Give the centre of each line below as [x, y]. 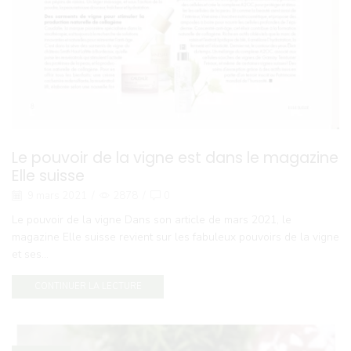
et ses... [30, 254]
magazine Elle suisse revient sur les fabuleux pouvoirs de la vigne [175, 237]
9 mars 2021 [56, 196]
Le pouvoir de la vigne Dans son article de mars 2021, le [152, 219]
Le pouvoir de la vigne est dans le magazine [175, 157]
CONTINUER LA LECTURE [88, 287]
